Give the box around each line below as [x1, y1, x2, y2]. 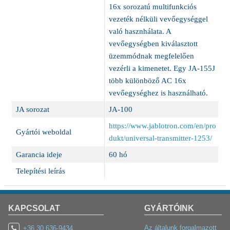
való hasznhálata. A [108, 27, 171, 35]
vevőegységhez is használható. [108, 89, 208, 97]
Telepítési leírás [15, 167, 65, 175]
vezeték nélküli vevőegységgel [108, 15, 208, 23]
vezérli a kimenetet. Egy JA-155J [108, 64, 215, 72]
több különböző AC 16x [108, 76, 186, 85]
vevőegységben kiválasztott [108, 40, 198, 48]
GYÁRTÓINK [144, 203, 194, 213]
